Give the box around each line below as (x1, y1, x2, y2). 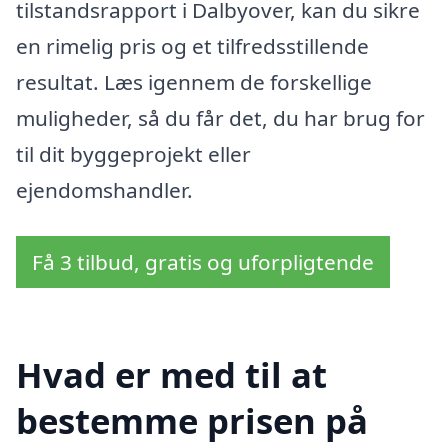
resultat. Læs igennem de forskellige (16, 67, 372, 96)
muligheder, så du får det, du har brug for (16, 103, 425, 132)
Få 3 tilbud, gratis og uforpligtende (32, 247, 374, 276)
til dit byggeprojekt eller (16, 139, 251, 168)
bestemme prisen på (16, 397, 368, 445)
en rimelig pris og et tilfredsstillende (16, 31, 369, 60)
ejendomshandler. (16, 175, 193, 204)
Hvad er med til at (16, 351, 327, 399)
